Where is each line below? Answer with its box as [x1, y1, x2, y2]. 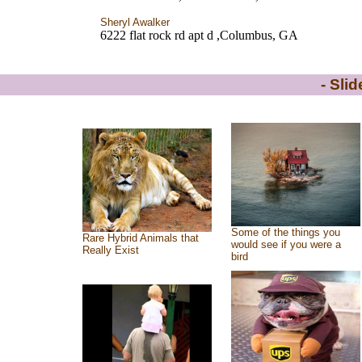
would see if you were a [230, 238, 341, 250]
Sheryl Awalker [99, 16, 170, 28]
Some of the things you [230, 226, 340, 238]
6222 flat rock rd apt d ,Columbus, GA [99, 28, 298, 42]
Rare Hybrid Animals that [82, 232, 199, 244]
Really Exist [82, 244, 139, 256]
